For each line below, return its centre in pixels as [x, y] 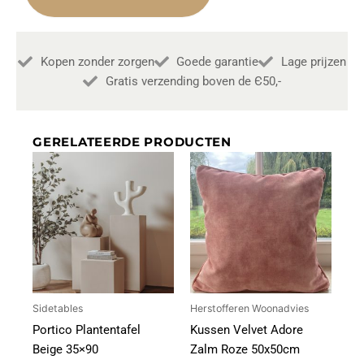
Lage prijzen [313, 61]
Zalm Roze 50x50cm [245, 350]
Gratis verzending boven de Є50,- [193, 81]
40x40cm [50, 13]
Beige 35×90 [66, 350]
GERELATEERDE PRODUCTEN [132, 142]
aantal [40, 29]
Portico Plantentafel [87, 330]
